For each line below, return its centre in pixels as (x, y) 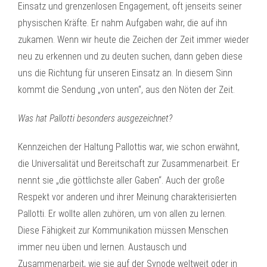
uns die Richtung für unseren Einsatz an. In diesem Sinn (125, 73)
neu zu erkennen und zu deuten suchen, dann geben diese (130, 56)
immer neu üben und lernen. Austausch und (102, 247)
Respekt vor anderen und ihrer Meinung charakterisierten (127, 197)
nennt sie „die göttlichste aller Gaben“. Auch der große (121, 180)
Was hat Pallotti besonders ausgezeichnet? (95, 118)
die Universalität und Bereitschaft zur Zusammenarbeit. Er (129, 164)
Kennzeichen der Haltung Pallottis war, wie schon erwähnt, (129, 147)
